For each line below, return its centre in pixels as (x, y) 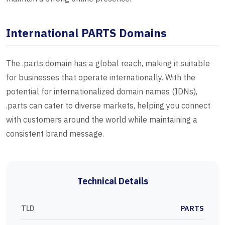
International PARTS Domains (86, 33)
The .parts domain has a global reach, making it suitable (108, 64)
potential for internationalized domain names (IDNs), (102, 92)
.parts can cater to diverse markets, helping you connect (108, 106)
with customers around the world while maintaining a (102, 120)
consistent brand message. (55, 134)
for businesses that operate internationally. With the (101, 78)
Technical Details (113, 181)
